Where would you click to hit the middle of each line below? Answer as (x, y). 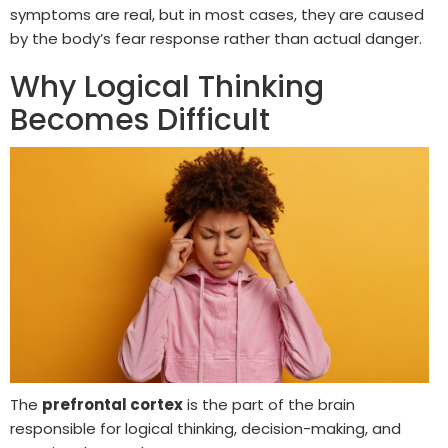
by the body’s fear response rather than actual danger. (216, 38)
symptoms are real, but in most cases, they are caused (217, 14)
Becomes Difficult (140, 119)
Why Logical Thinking (167, 86)
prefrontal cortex (112, 405)
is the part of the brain (269, 405)
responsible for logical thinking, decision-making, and (205, 429)
